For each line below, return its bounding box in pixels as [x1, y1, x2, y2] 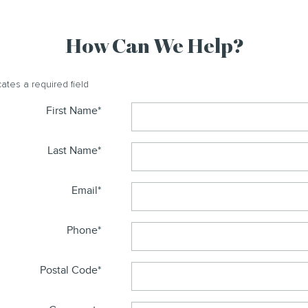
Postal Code [39, 263, 98, 277]
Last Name [47, 143, 98, 157]
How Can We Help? [65, 38, 243, 58]
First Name [45, 103, 98, 118]
